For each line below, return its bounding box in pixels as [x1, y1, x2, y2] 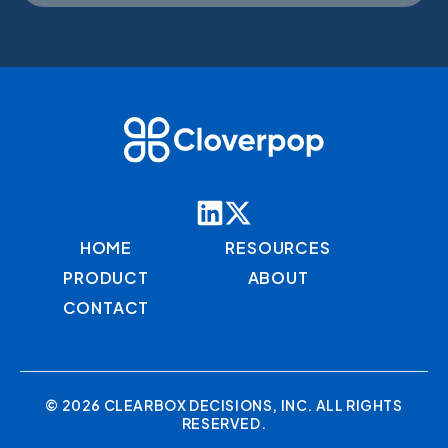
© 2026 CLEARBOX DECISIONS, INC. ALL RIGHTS [45, 395, 403, 414]
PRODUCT [63, 266, 149, 288]
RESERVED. [181, 413, 267, 432]
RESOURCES [225, 236, 331, 258]
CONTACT [62, 296, 150, 318]
